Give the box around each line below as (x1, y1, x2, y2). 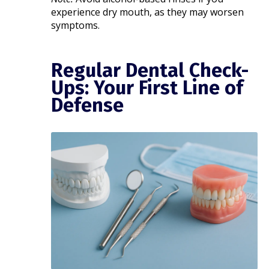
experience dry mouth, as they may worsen (51, 5, 244, 19)
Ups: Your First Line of (51, 76, 244, 99)
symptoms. (51, 18, 100, 32)
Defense (51, 93, 124, 116)
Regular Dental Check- (51, 58, 249, 82)
